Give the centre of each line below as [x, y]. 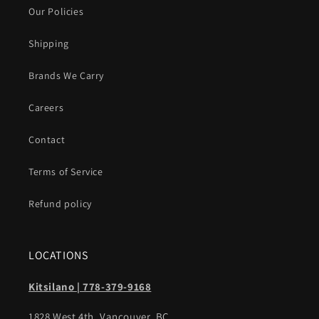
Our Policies [56, 11]
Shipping [49, 43]
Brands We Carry [66, 75]
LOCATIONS [58, 255]
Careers [46, 108]
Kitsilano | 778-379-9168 [90, 287]
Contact [47, 140]
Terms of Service [66, 172]
